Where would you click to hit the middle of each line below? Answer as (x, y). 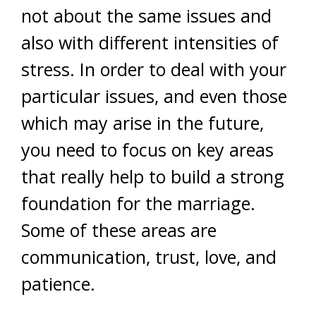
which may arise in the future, (142, 123)
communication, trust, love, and (149, 257)
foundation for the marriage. (138, 203)
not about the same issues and (146, 16)
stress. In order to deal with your (154, 69)
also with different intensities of (150, 42)
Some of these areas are (119, 230)
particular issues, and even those (154, 96)
